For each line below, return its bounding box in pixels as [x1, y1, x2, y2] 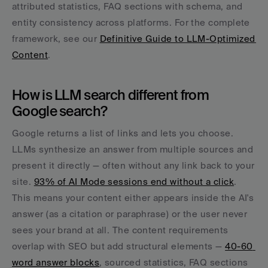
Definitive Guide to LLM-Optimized [99, 33, 255, 44]
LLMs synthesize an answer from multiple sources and [12, 144, 253, 154]
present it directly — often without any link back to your [12, 160, 255, 170]
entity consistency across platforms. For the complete [12, 17, 250, 28]
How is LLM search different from [12, 86, 209, 102]
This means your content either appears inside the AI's [12, 192, 254, 203]
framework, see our [12, 33, 100, 44]
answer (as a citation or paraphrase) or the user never [12, 208, 248, 219]
